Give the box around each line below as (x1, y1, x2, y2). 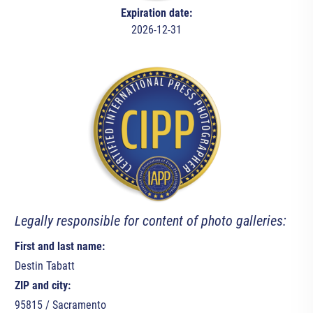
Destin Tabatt (14, 259, 75, 273)
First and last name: (14, 240, 105, 254)
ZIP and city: (14, 279, 71, 293)
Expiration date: (120, 6, 192, 20)
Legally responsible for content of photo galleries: (14, 212, 286, 230)
